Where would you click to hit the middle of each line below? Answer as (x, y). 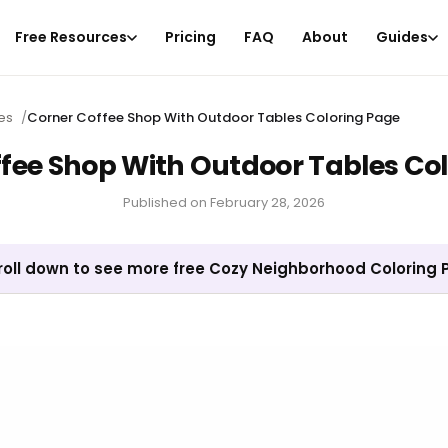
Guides (402, 37)
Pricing (191, 37)
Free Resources (71, 37)
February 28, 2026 (267, 202)
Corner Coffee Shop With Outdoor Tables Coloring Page (213, 117)
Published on (165, 202)
